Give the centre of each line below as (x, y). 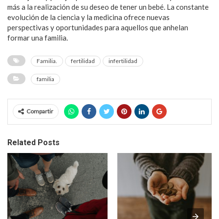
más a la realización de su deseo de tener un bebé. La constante (108, 7)
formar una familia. (38, 37)
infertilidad (123, 61)
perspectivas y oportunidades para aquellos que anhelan (98, 27)
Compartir (40, 111)
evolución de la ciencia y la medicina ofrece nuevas (88, 17)
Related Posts (33, 142)
